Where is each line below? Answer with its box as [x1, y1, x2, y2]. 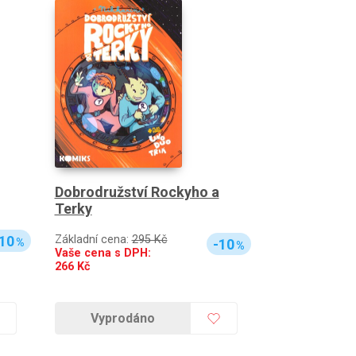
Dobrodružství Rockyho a [54, 184, 219, 201]
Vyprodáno [91, 311, 155, 327]
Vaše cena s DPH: [54, 246, 151, 261]
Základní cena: [54, 233, 132, 247]
